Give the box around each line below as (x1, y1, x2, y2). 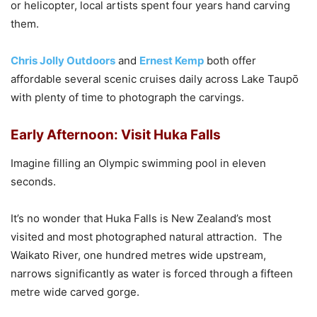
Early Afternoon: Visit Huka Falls (11, 126, 221, 143)
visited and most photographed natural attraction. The (11, 229, 282, 243)
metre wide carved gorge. (11, 284, 145, 299)
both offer (204, 53, 256, 67)
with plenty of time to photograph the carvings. (11, 90, 253, 104)
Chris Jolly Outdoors (11, 53, 115, 67)
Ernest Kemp (139, 53, 204, 67)
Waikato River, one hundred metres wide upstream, (11, 248, 266, 262)
